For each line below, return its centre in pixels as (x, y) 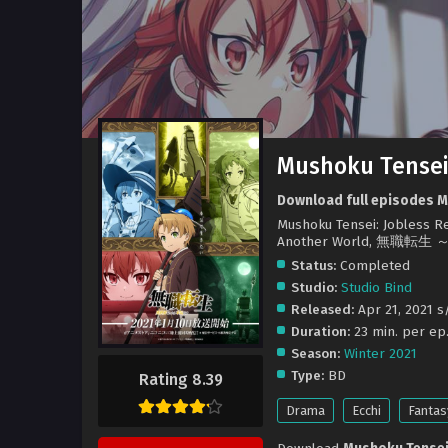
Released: (322, 309)
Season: (315, 353)
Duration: (320, 331)
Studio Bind (376, 287)
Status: (313, 265)
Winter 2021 (380, 353)
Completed (373, 265)
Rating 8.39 (180, 380)
